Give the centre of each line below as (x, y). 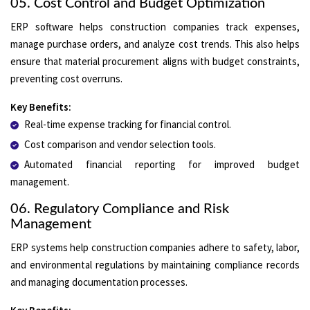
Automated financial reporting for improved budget (162, 164)
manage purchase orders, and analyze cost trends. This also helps (155, 44)
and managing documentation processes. (99, 282)
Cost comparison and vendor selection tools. (120, 144)
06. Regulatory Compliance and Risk (120, 209)
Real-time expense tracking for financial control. (128, 124)
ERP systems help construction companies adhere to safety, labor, (155, 247)
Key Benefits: (41, 107)
